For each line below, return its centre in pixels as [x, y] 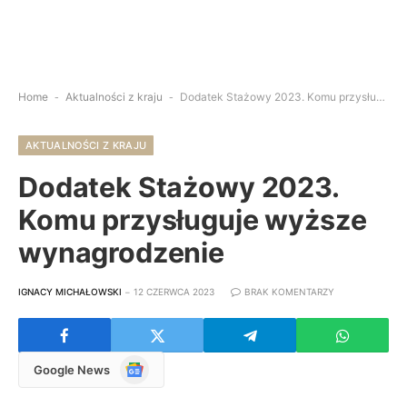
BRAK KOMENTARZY [289, 292]
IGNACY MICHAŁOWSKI [70, 292]
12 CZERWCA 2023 [174, 292]
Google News [72, 369]
